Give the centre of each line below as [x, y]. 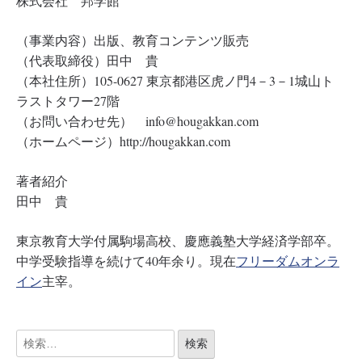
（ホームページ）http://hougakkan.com [123, 141]
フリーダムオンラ [288, 261]
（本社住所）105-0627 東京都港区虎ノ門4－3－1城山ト [175, 80]
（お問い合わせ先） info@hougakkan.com [137, 121]
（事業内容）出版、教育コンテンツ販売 [133, 40]
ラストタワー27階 [68, 101]
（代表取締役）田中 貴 [87, 60]
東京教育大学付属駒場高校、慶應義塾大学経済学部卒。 [178, 240]
